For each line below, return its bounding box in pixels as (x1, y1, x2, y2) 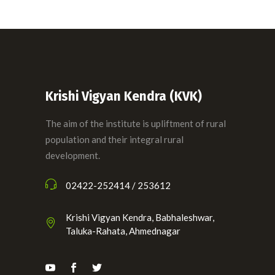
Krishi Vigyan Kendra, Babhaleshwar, (66, 211, 214, 223)
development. (45, 149, 100, 161)
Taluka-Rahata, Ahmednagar (66, 225, 180, 236)
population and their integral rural (45, 133, 184, 145)
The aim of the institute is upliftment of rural (45, 117, 226, 129)
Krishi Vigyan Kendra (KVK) (45, 88, 202, 104)
